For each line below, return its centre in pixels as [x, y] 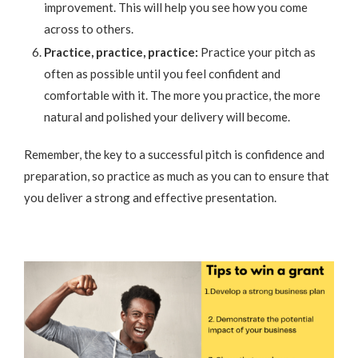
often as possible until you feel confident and [162, 73]
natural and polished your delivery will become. [167, 116]
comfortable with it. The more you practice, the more [182, 95]
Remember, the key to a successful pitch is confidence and [174, 154]
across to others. [89, 28]
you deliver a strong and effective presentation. [150, 197]
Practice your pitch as [257, 52]
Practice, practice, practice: [121, 52]
